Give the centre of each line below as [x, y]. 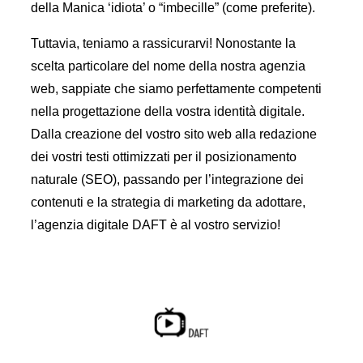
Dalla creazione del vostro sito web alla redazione [174, 135]
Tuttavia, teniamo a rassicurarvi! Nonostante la [163, 44]
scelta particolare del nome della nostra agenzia [168, 66]
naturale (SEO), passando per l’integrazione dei [167, 180]
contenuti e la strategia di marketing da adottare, [168, 203]
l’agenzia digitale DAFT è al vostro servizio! [156, 225]
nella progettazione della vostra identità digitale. [168, 112]
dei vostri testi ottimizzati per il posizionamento [164, 157]
